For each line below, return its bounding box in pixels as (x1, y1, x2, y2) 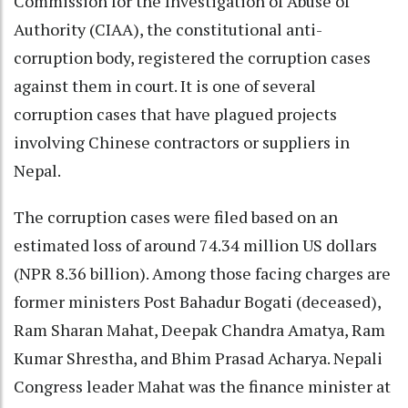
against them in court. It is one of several (14, 75, 316, 97)
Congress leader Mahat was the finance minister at (14, 375, 391, 398)
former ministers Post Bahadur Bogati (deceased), (14, 291, 381, 313)
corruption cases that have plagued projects (14, 103, 337, 126)
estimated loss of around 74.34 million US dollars (14, 234, 377, 257)
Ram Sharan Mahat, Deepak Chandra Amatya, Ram (14, 319, 385, 342)
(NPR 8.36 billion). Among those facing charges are (14, 262, 391, 285)
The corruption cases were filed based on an (14, 206, 338, 229)
